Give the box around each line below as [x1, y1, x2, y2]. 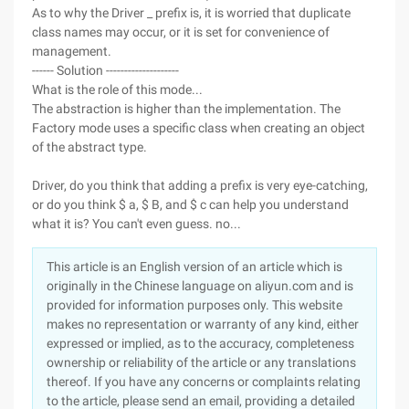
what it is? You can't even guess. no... [32, 216, 241, 231]
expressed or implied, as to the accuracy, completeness [47, 336, 354, 351]
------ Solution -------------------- [32, 63, 179, 78]
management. [32, 44, 111, 58]
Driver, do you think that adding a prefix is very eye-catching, [32, 178, 368, 193]
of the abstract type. [32, 140, 147, 154]
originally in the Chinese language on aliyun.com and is [47, 278, 353, 293]
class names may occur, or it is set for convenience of [32, 25, 330, 39]
